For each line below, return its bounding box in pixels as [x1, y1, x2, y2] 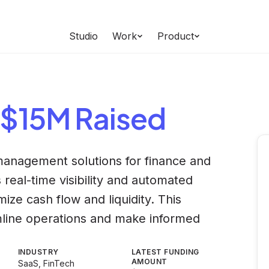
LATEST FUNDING [131, 247, 199, 256]
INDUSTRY [18, 247, 59, 256]
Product [157, 30, 194, 42]
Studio [69, 30, 98, 42]
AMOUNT [131, 257, 168, 266]
